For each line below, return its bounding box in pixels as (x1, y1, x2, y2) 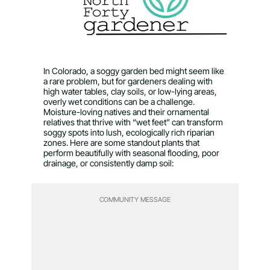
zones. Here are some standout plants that (43, 137, 199, 148)
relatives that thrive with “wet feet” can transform (43, 116, 223, 127)
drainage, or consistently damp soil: (43, 157, 174, 168)
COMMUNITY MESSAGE (99, 195, 171, 204)
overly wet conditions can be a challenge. (43, 96, 195, 107)
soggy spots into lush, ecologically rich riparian (43, 127, 215, 137)
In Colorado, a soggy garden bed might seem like (43, 65, 224, 76)
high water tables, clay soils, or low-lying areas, (43, 86, 217, 96)
